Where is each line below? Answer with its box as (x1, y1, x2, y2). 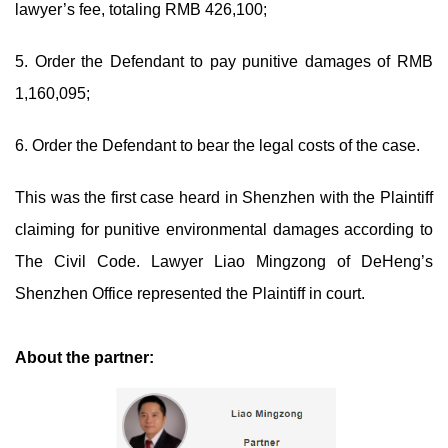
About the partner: (15, 349, 158, 366)
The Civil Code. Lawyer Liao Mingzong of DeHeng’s (15, 253, 433, 270)
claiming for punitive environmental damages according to (15, 221, 433, 238)
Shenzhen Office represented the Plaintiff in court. (15, 285, 365, 302)
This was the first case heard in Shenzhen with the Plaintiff (15, 189, 433, 206)
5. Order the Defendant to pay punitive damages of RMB (15, 53, 433, 70)
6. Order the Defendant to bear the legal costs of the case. (15, 137, 420, 154)
